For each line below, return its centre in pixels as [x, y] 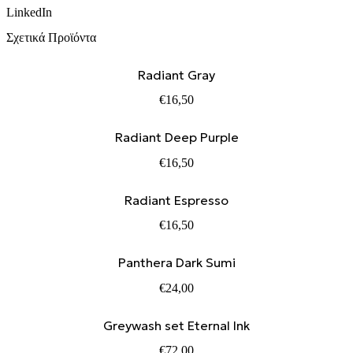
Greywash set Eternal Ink [176, 325]
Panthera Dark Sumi [176, 263]
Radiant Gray [176, 74]
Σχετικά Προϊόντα [51, 37]
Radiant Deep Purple [176, 137]
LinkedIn [29, 13]
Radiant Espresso [176, 200]
